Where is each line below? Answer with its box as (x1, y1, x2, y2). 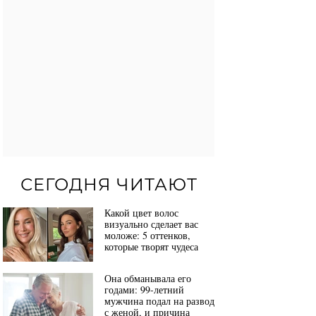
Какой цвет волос (104, 206, 178, 220)
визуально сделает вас (104, 217, 198, 231)
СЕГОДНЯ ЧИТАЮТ (20, 174, 197, 195)
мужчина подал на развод (104, 294, 214, 308)
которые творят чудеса (104, 240, 198, 254)
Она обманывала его (104, 272, 191, 286)
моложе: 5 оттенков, (104, 229, 190, 243)
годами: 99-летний (104, 283, 184, 297)
